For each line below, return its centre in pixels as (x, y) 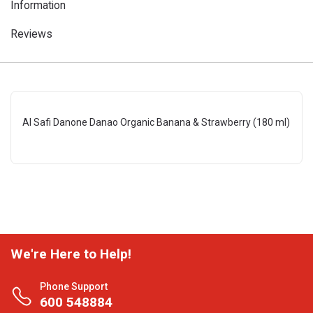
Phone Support (74, 286)
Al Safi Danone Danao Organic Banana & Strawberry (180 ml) (156, 122)
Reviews (31, 34)
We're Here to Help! (71, 254)
